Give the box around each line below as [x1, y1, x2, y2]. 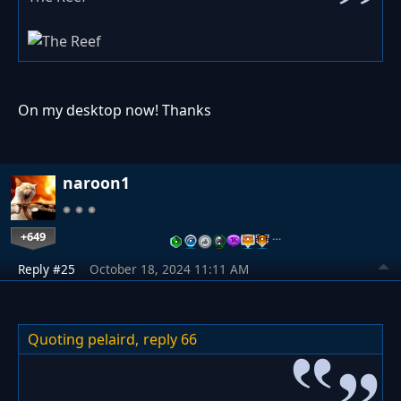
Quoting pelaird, [28, 329, 139, 350]
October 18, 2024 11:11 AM [90, 260, 249, 278]
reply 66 [143, 329, 197, 350]
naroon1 [63, 172, 130, 194]
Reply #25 [18, 260, 75, 278]
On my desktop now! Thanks [18, 100, 211, 121]
